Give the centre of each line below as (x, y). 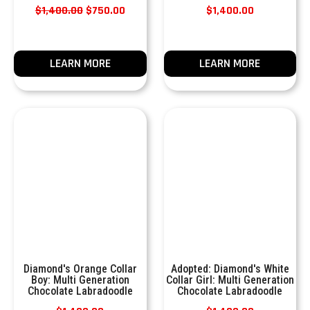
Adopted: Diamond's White (230, 269)
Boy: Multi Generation (80, 280)
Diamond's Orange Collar (80, 269)
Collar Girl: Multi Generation (230, 280)
